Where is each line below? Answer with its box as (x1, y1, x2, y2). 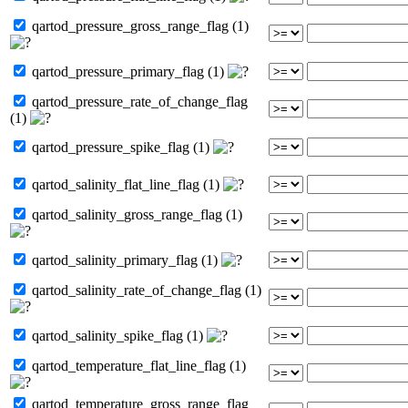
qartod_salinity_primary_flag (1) (28, 251, 221, 268)
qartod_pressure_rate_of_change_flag (28, 93, 248, 109)
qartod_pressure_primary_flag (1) (28, 63, 228, 79)
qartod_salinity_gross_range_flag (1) (28, 206, 242, 222)
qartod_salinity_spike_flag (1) (28, 327, 207, 343)
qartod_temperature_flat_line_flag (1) (28, 357, 246, 373)
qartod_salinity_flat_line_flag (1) (28, 176, 223, 192)
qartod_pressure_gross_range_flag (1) (28, 17, 249, 34)
